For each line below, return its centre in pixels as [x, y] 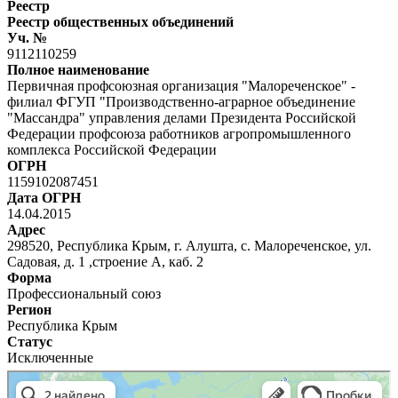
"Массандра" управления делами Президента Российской [182, 117]
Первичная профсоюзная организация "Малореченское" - [181, 85]
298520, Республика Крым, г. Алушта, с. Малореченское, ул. [189, 245]
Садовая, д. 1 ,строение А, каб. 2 [105, 261]
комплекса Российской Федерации [112, 149]
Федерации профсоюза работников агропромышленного [179, 133]
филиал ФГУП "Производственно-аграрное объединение [181, 101]
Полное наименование [78, 69]
